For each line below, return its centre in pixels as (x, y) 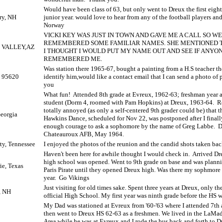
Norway (54, 25)
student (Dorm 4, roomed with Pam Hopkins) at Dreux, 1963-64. (129, 102)
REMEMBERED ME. (73, 59)
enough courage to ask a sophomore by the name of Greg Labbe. (129, 126)
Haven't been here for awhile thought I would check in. (117, 154)
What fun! (57, 94)
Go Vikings (74, 178)
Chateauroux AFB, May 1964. (84, 134)
